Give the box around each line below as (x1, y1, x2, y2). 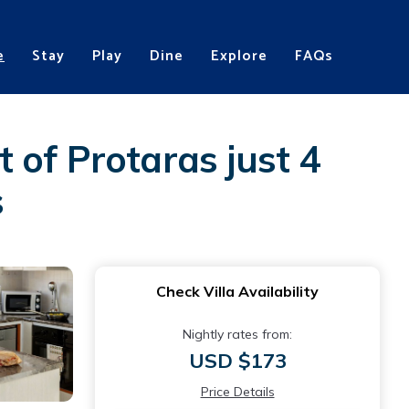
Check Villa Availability (156, 282, 319, 300)
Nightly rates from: (183, 326, 292, 342)
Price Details (200, 383, 275, 400)
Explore (211, 43, 267, 68)
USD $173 (188, 348, 287, 373)
